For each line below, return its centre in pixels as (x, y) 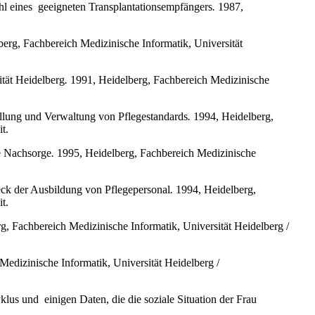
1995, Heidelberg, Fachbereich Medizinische (155, 153)
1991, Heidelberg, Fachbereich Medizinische (168, 79)
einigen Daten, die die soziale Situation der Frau (150, 299)
